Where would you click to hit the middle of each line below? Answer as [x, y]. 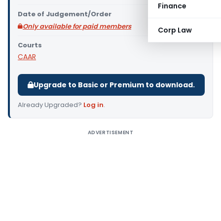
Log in [93, 105]
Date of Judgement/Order [65, 14]
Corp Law [175, 30]
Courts [30, 45]
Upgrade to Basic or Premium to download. [114, 85]
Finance [172, 6]
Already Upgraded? [51, 105]
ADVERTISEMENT [110, 132]
